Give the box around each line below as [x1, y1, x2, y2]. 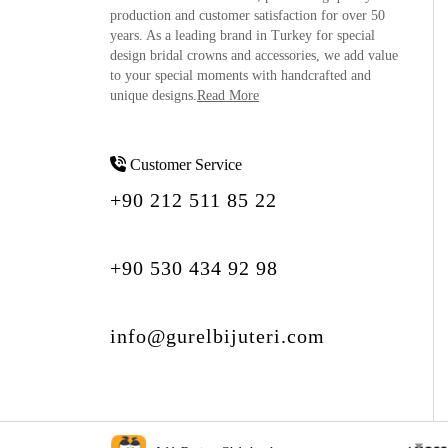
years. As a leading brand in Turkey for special [110, 28, 375, 44]
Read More [197, 88, 259, 104]
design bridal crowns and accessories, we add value [110, 48, 398, 64]
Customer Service [126, 156, 242, 174]
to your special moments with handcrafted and [110, 68, 371, 84]
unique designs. [110, 88, 197, 104]
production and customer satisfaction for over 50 [110, 8, 385, 24]
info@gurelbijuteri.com [110, 325, 325, 348]
